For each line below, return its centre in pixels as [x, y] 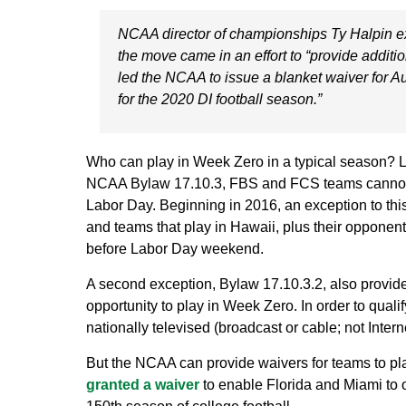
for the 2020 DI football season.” [219, 99]
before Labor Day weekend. [174, 248]
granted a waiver [142, 384]
